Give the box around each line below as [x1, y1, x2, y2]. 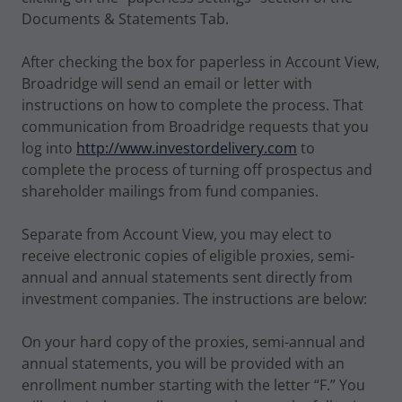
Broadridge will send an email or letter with [22, 74, 312, 93]
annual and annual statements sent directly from [22, 267, 353, 287]
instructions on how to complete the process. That [22, 95, 363, 115]
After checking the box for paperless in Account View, [22, 52, 380, 72]
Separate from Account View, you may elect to [22, 224, 332, 244]
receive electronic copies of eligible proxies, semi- [22, 246, 354, 266]
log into [22, 138, 76, 158]
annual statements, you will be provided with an [22, 354, 345, 373]
